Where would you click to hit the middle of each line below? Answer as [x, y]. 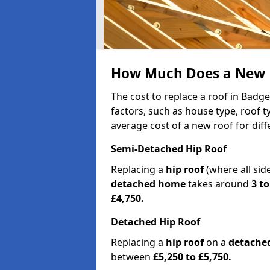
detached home [148, 184]
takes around [218, 184]
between [132, 256]
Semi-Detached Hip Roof [169, 149]
